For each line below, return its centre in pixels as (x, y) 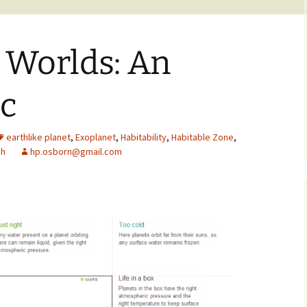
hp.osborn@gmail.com (76, 151)
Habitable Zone (202, 137)
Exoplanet (96, 137)
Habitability (144, 137)
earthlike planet (38, 137)
